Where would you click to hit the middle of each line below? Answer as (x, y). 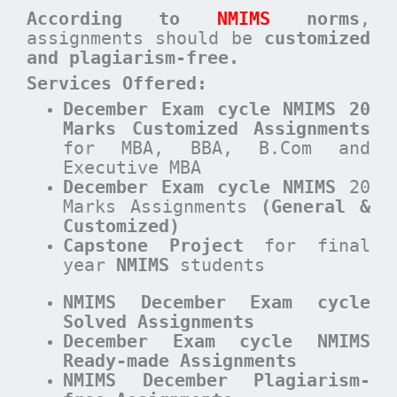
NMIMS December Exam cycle (217, 303)
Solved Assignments (159, 322)
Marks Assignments (162, 206)
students (218, 265)
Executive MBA (132, 167)
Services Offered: (117, 84)
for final (307, 245)
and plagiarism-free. (138, 58)
